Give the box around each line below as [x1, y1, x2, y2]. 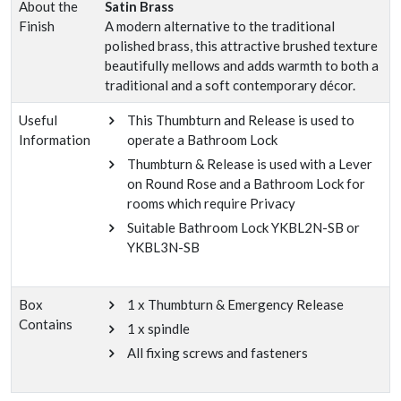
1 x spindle [127, 320, 190, 337]
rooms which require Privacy [127, 195, 295, 211]
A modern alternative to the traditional [105, 18, 335, 34]
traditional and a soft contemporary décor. [105, 77, 355, 93]
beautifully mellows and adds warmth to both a [105, 57, 379, 73]
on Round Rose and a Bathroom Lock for [127, 175, 365, 192]
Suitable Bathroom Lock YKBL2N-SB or [127, 219, 360, 235]
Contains [19, 316, 73, 332]
